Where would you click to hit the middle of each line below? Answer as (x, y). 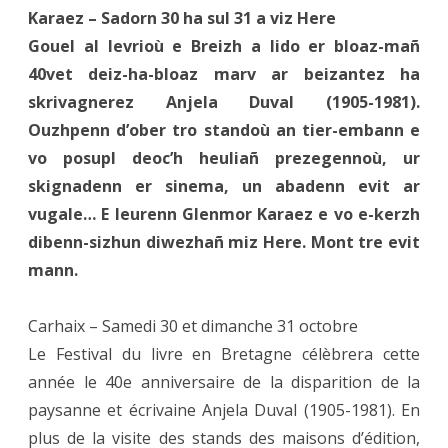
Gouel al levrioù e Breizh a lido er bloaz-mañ (224, 45)
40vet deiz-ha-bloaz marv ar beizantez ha (224, 73)
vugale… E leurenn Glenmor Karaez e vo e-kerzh (224, 213)
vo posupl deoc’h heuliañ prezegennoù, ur (224, 157)
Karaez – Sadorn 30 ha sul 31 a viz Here (182, 17)
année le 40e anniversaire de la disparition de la (224, 381)
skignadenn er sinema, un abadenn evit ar (224, 185)
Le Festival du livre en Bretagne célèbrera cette (224, 353)
